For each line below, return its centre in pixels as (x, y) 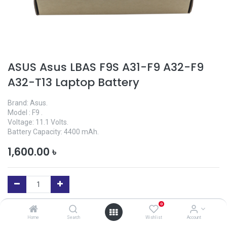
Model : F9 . (25, 112)
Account (194, 217)
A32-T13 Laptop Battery (73, 82)
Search (73, 217)
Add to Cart (118, 212)
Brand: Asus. (28, 103)
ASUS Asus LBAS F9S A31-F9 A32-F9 (106, 67)
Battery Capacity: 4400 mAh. (53, 132)
